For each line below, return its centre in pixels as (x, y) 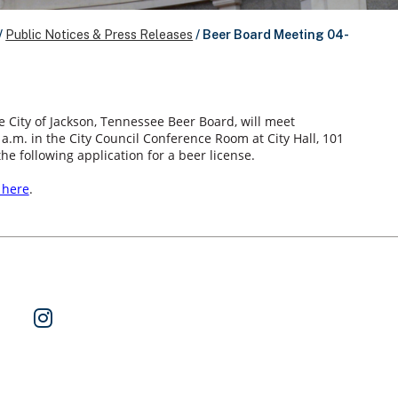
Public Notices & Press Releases (99, 35)
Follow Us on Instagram (125, 314)
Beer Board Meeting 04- (276, 35)
